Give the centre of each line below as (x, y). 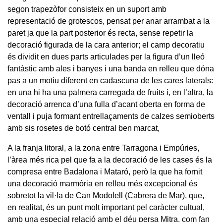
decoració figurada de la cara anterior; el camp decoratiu (106, 45)
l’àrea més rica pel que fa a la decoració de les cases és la (110, 160)
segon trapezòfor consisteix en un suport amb (87, 9)
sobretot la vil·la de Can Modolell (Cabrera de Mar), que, (106, 195)
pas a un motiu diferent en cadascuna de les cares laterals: (110, 80)
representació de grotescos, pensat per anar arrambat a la (109, 21)
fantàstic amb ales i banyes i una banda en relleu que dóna (111, 68)
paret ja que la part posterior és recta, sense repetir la (100, 33)
